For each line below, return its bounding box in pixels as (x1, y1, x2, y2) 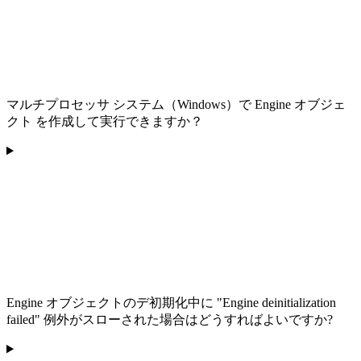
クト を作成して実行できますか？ (6, 114, 203, 129)
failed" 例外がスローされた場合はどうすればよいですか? (6, 313, 333, 327)
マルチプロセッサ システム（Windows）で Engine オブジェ (6, 98, 346, 112)
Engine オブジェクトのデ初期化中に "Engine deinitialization (6, 296, 336, 310)
